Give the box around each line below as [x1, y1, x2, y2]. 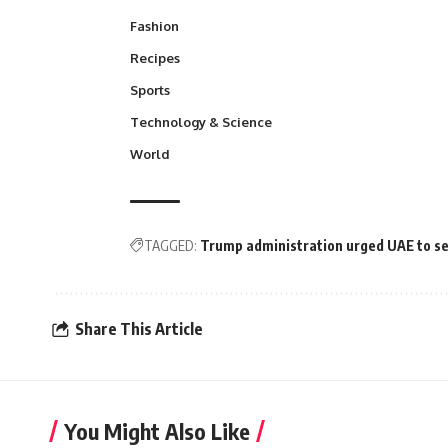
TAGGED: [144, 236, 197, 254]
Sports [130, 81, 170, 98]
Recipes [130, 49, 180, 66]
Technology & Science [130, 113, 272, 130]
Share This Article [75, 319, 203, 339]
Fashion [130, 17, 179, 34]
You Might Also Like [64, 416, 250, 445]
